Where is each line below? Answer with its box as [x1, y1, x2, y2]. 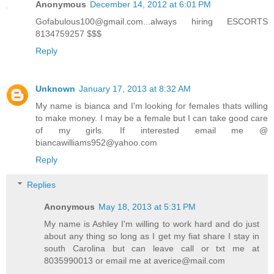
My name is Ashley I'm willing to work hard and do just [44, 219, 259, 229]
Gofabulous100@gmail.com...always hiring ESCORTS [35, 16, 268, 26]
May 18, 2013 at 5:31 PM [98, 202, 196, 212]
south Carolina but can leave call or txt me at [44, 243, 259, 254]
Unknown [35, 83, 75, 94]
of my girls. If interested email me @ [35, 125, 268, 135]
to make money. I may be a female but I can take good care [35, 113, 268, 123]
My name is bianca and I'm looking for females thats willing [35, 100, 268, 111]
